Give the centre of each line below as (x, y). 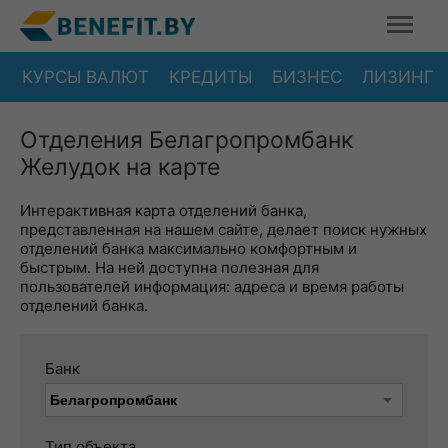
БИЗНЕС (307, 76)
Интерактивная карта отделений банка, (163, 210)
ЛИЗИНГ (398, 76)
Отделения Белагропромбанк (186, 140)
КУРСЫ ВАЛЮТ (85, 76)
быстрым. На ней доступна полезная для (169, 267)
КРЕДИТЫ (210, 76)
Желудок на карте (120, 167)
